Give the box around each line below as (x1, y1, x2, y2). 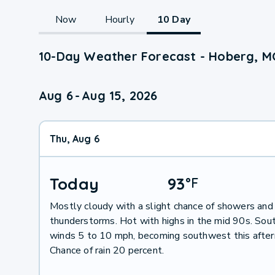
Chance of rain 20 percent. (49, 243, 165, 257)
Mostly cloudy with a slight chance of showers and (49, 199, 273, 213)
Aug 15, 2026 (82, 87, 158, 103)
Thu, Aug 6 (49, 132, 99, 145)
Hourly (104, 12, 135, 26)
